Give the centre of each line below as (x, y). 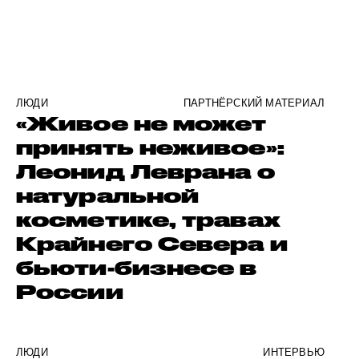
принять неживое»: (150, 147)
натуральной (108, 196)
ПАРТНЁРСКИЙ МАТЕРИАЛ (254, 103)
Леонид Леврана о (145, 171)
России (70, 292)
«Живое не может (141, 123)
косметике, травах (148, 220)
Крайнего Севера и (152, 244)
